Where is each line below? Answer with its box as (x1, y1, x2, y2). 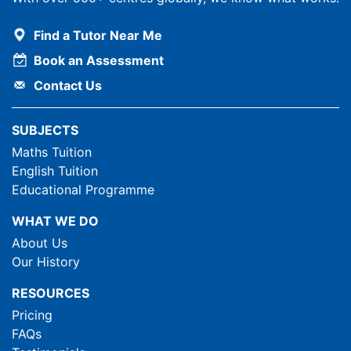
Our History (12, 253, 80, 270)
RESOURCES (12, 284, 89, 301)
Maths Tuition (12, 143, 92, 160)
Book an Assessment (34, 52, 164, 68)
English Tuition (12, 162, 98, 179)
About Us (12, 234, 67, 251)
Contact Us (34, 77, 102, 93)
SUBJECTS (12, 121, 78, 138)
